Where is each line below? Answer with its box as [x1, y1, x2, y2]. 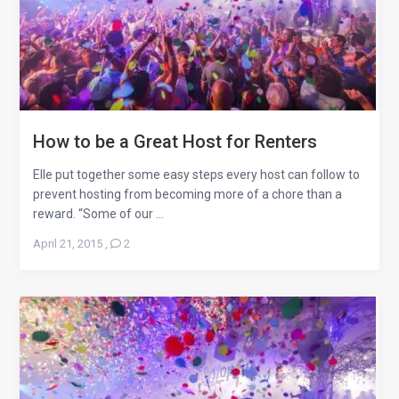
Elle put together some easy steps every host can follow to [33, 167, 361, 183]
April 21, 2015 [33, 237, 103, 251]
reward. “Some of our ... [33, 207, 165, 222]
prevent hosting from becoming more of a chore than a [33, 187, 343, 202]
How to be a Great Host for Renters [33, 131, 318, 153]
